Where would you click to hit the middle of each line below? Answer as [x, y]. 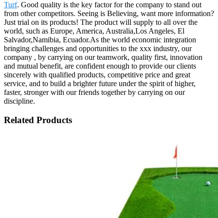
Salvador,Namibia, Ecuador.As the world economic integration [100, 39]
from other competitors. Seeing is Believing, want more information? [109, 13]
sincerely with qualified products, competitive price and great [97, 74]
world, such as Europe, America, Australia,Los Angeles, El [94, 31]
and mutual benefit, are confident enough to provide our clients [100, 66]
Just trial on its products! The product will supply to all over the [101, 22]
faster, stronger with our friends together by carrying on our [94, 92]
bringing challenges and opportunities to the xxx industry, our [98, 48]
